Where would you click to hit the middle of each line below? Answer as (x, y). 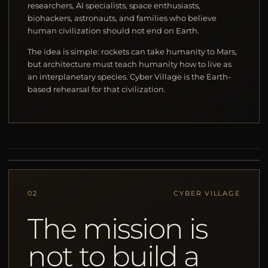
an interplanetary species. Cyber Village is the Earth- (130, 77)
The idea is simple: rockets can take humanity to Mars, (133, 52)
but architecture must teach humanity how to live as (130, 64)
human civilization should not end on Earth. (114, 30)
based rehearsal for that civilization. (97, 89)
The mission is (118, 228)
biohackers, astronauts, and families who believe (122, 18)
